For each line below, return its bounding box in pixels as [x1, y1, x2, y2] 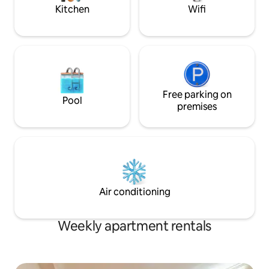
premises [177, 100, 217, 113]
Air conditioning [98, 186, 171, 199]
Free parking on [162, 88, 232, 101]
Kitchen [55, 3, 89, 16]
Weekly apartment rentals [58, 217, 211, 235]
